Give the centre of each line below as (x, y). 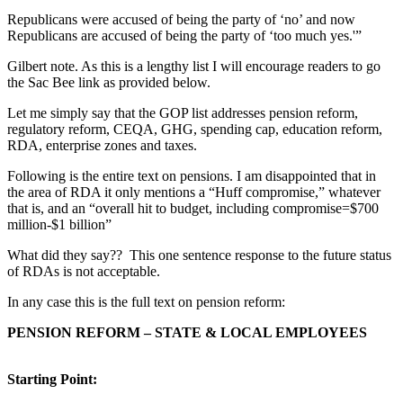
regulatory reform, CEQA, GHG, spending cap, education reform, (195, 130)
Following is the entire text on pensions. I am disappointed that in (192, 176)
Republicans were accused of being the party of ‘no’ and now (181, 20)
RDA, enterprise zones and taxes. (102, 146)
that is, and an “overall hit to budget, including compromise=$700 (193, 209)
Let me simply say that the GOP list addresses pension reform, (183, 113)
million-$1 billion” (59, 225)
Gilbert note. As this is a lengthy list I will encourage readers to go (194, 67)
